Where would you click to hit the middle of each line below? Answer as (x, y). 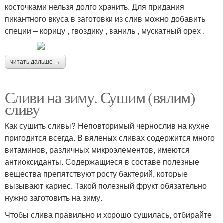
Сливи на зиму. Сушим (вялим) (100, 97)
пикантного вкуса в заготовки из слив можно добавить (105, 19)
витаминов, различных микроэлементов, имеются (97, 150)
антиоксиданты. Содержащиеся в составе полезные (102, 162)
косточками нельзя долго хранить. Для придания (95, 7)
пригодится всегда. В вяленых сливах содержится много (110, 138)
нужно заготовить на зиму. (54, 197)
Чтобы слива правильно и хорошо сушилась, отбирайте (108, 214)
